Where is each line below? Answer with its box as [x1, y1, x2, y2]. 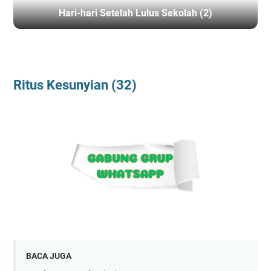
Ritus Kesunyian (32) [13, 77, 137, 93]
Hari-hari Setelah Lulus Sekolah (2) [59, 7, 212, 19]
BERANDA [13, 56, 46, 65]
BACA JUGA [26, 250, 71, 261]
